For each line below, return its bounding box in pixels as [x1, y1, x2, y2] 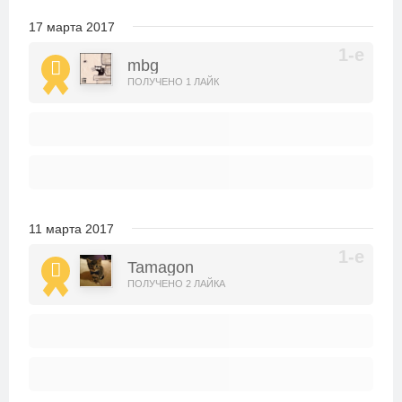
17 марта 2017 [29, 20, 115, 34]
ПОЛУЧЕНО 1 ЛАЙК [127, 76, 219, 87]
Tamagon [127, 258, 194, 276]
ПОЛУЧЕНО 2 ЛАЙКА [127, 278, 225, 289]
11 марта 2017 [29, 222, 114, 236]
